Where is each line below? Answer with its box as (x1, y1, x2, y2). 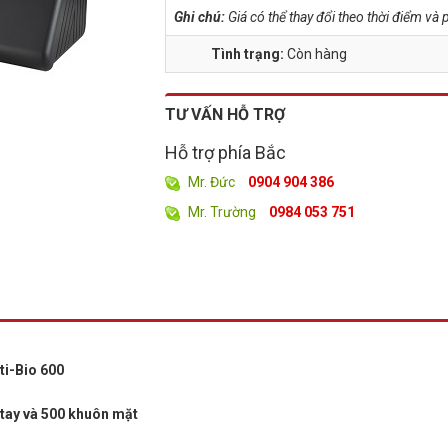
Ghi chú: (174, 9, 226, 25)
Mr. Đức (188, 174, 236, 190)
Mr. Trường (188, 204, 257, 220)
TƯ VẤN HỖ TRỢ (165, 105, 286, 124)
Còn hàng (287, 46, 348, 62)
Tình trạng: (211, 46, 288, 62)
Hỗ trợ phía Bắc (165, 142, 287, 163)
